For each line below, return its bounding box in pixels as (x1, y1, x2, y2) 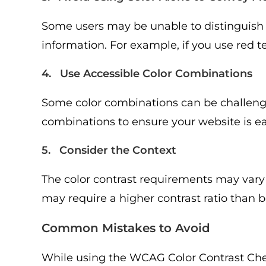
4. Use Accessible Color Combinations (42, 67, 252, 80)
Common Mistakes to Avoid (42, 221, 210, 235)
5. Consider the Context (42, 144, 176, 157)
